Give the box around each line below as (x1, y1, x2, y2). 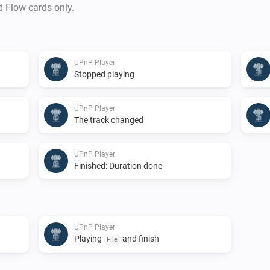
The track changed (74, 115, 143, 125)
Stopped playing (74, 69, 134, 79)
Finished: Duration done (74, 160, 162, 171)
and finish (121, 233, 159, 243)
